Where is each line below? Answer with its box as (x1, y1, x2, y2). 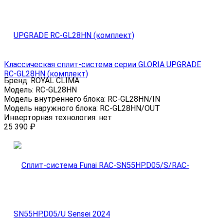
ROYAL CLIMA (31, 75, 79, 85)
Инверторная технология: (4, 112, 99, 122)
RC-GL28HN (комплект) (4, 69, 88, 78)
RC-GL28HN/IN (108, 94, 160, 104)
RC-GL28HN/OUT (100, 103, 160, 113)
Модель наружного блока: (4, 103, 100, 113)
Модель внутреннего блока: (4, 94, 108, 104)
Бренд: (4, 75, 31, 85)
